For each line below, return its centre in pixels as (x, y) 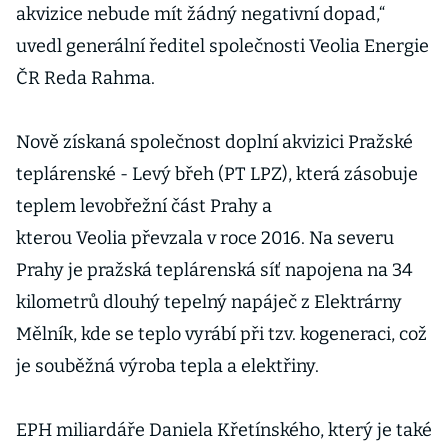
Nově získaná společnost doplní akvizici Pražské (214, 142)
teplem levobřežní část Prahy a (144, 206)
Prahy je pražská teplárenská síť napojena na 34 (214, 270)
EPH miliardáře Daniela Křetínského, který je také (224, 430)
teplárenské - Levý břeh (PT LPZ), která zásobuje (217, 174)
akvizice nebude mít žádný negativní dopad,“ (200, 14)
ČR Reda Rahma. (85, 78)
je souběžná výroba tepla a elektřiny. (167, 366)
